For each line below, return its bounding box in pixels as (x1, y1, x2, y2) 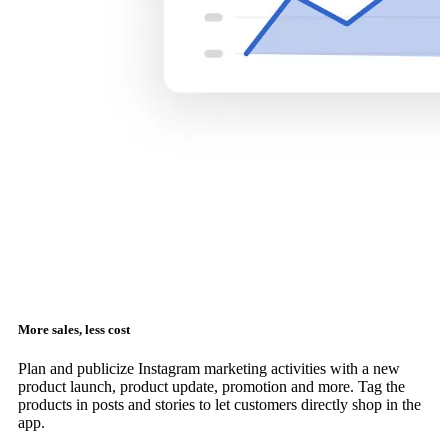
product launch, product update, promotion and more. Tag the (18, 377, 405, 395)
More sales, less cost (18, 321, 130, 337)
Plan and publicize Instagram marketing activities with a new (18, 359, 400, 377)
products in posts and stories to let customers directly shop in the (18, 395, 421, 413)
